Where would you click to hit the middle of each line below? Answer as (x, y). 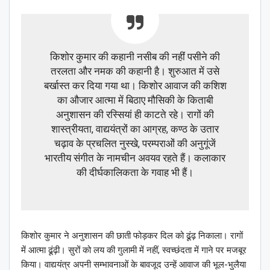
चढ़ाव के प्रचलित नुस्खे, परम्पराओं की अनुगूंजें (135, 144)
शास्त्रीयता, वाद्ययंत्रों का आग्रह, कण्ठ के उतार (135, 130)
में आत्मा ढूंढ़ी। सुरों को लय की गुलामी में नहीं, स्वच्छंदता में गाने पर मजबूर (134, 250)
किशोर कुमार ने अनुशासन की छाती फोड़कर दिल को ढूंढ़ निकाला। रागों (132, 236)
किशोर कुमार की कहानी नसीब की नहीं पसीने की (135, 57)
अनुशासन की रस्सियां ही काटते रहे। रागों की (135, 115)
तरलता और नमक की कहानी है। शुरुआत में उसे (135, 72)
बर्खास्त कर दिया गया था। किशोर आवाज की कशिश (135, 86)
